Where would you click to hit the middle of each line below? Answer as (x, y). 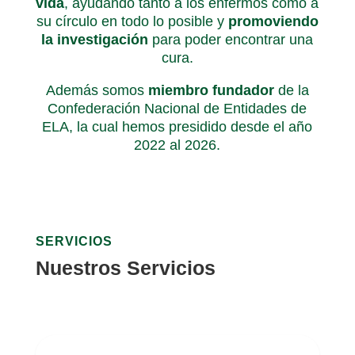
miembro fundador (209, 90)
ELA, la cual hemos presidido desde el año (177, 126)
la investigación (95, 39)
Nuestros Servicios (125, 267)
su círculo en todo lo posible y (132, 21)
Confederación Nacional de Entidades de (177, 108)
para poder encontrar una (231, 39)
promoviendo (273, 21)
